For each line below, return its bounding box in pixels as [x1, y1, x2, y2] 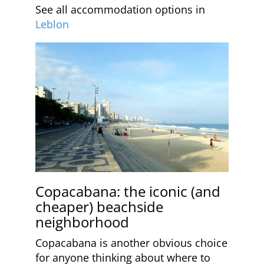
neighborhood [35, 212, 129, 232]
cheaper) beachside [35, 196, 163, 216]
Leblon [35, 16, 69, 31]
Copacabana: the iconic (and [35, 181, 220, 201]
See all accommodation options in [35, 2, 205, 16]
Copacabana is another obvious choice [35, 235, 227, 250]
